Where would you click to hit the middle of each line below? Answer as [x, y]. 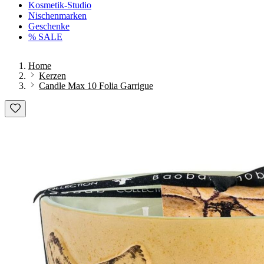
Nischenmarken [57, 16]
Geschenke [49, 26]
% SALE [45, 37]
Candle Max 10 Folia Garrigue [96, 86]
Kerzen [52, 76]
